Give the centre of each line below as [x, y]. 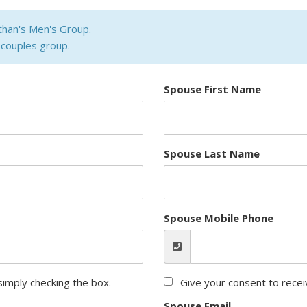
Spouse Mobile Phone [219, 218]
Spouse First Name [212, 89]
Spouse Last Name [212, 153]
